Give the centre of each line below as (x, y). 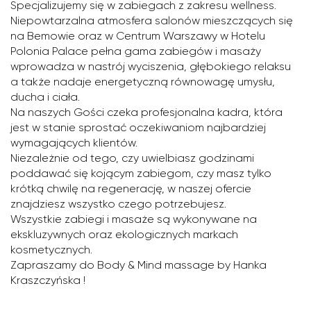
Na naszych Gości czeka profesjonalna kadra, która (146, 112)
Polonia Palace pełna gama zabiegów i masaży (136, 51)
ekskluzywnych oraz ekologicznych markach (124, 234)
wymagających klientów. (74, 143)
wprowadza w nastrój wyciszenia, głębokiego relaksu (151, 66)
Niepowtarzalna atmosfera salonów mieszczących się (152, 20)
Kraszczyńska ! (48, 280)
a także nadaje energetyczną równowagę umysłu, (143, 82)
